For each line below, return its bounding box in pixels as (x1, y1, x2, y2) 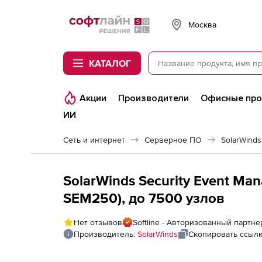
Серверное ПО (144, 135, 202, 144)
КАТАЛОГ (89, 58, 131, 68)
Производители (118, 92, 189, 104)
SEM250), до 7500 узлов (63, 190, 224, 206)
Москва (188, 19, 216, 29)
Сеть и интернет (63, 135, 125, 144)
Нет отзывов (74, 218, 122, 227)
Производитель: (74, 229, 137, 239)
